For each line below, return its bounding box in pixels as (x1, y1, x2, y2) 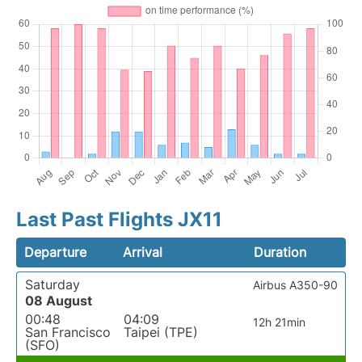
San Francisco (25, 324, 111, 340)
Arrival (123, 244, 163, 260)
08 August (25, 293, 92, 309)
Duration (253, 244, 306, 260)
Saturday (25, 276, 80, 293)
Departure (24, 244, 86, 260)
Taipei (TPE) (123, 324, 198, 340)
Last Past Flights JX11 (16, 208, 222, 231)
